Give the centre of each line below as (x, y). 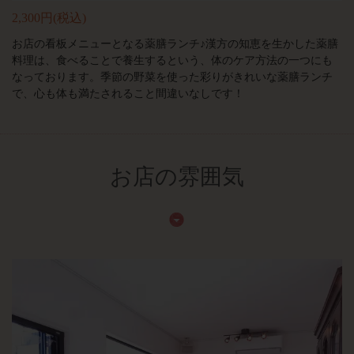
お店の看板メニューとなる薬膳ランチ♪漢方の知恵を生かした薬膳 (175, 44)
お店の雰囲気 (177, 177)
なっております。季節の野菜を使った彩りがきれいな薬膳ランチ (172, 77)
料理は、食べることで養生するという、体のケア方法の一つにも (172, 60)
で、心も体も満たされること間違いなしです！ (128, 94)
